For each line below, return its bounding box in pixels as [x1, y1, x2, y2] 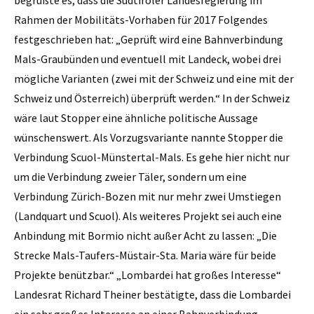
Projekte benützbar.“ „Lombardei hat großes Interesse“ [14, 267, 281, 282]
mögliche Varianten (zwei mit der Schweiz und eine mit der [14, 71, 294, 86]
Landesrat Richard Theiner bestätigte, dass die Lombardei [14, 287, 291, 301]
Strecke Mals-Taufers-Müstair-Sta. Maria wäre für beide [14, 247, 276, 262]
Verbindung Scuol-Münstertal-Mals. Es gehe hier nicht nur [14, 149, 289, 164]
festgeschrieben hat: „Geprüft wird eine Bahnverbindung [14, 32, 283, 46]
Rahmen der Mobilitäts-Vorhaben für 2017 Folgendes [14, 12, 268, 27]
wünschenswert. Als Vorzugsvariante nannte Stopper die [14, 130, 283, 144]
